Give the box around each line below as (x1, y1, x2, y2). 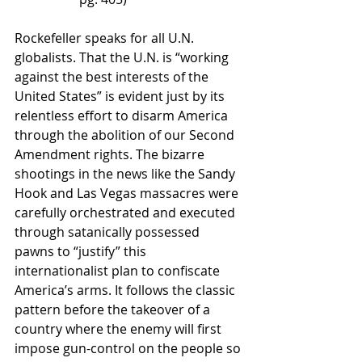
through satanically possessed (15, 222, 203, 241)
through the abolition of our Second (15, 125, 238, 144)
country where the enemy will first (15, 319, 225, 338)
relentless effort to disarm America (15, 106, 231, 124)
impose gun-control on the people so (15, 339, 244, 357)
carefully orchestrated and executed (15, 203, 238, 221)
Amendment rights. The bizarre (15, 145, 208, 163)
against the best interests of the (15, 67, 212, 86)
